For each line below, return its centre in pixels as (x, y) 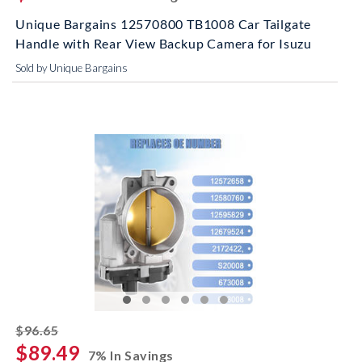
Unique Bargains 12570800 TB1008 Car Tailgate (164, 24)
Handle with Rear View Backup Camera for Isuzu (164, 43)
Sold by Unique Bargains (72, 68)
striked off (93, 328)
